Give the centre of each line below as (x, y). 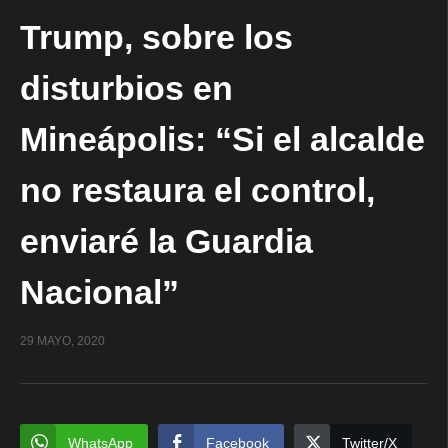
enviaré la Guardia (166, 241)
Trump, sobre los (156, 37)
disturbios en (126, 88)
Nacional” (99, 292)
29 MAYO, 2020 (62, 341)
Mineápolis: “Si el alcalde (222, 139)
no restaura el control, (197, 190)
